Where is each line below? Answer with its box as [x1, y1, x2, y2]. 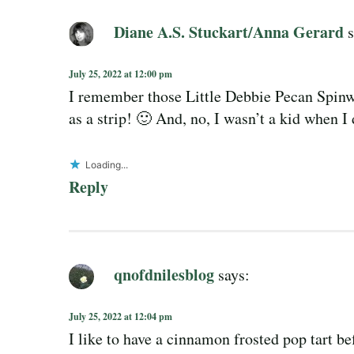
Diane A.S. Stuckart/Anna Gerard [114, 20, 344, 43]
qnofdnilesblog [114, 262, 214, 286]
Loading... [85, 158, 128, 171]
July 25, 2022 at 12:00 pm [69, 66, 172, 81]
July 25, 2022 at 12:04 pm [69, 309, 172, 323]
